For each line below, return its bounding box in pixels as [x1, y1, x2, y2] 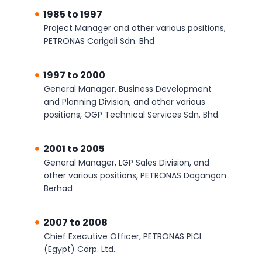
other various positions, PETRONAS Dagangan [44, 170, 226, 181]
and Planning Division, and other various [44, 96, 205, 108]
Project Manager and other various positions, [44, 22, 226, 34]
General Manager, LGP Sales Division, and [44, 157, 209, 168]
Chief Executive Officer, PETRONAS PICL [44, 230, 203, 242]
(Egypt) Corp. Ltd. [44, 243, 115, 255]
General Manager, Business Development [44, 83, 212, 95]
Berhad [44, 182, 73, 194]
